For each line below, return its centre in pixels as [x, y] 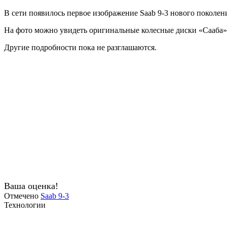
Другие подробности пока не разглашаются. [80, 47]
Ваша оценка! [31, 186]
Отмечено [22, 196]
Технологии [25, 205]
